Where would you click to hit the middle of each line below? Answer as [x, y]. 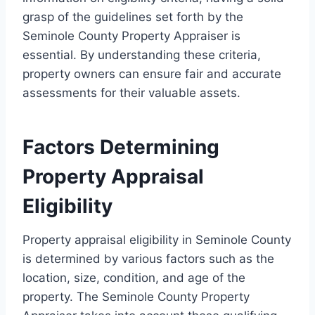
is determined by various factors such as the [148, 259]
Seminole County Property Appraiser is [131, 36]
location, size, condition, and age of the [134, 278]
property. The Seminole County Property [136, 297]
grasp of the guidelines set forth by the [133, 17]
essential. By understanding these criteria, [142, 55]
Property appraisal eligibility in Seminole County [157, 240]
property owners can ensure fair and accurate [152, 74]
